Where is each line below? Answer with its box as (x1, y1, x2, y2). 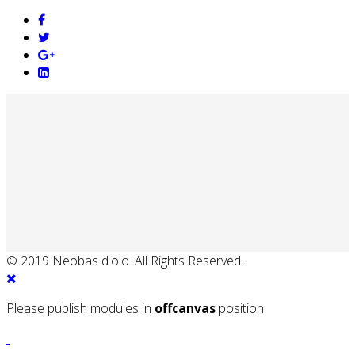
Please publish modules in (6, 300, 155, 317)
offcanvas (155, 300, 216, 317)
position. (216, 300, 266, 317)
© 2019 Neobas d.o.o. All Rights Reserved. (6, 252, 243, 269)
